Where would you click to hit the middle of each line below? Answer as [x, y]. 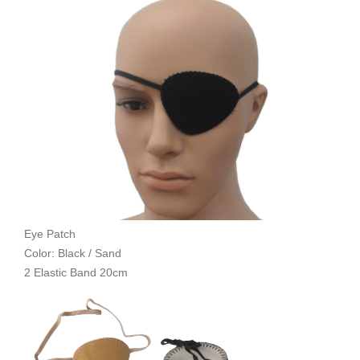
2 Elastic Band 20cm [76, 273]
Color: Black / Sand [74, 254]
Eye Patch [51, 234]
